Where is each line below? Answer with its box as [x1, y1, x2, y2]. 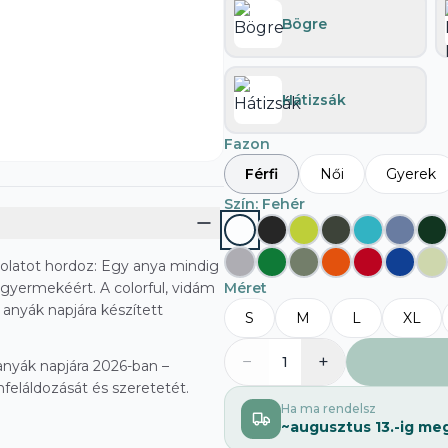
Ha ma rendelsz [281, 401, 376, 417]
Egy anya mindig [101, 257, 219, 276]
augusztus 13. [290, 418, 394, 437]
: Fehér [255, 195, 305, 214]
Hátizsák [282, 90, 346, 109]
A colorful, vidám [96, 279, 215, 298]
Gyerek [386, 165, 436, 184]
